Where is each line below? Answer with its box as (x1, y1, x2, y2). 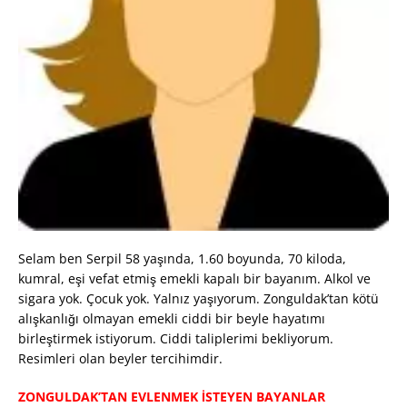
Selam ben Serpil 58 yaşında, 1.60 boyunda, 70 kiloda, (18, 250, 346, 268)
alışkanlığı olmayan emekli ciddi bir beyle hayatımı (18, 310, 325, 328)
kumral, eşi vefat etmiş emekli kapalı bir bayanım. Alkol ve (18, 270, 371, 288)
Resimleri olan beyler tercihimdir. (18, 350, 223, 368)
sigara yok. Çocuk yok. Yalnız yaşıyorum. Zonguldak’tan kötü (18, 290, 379, 308)
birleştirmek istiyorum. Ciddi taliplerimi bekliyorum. (18, 330, 333, 348)
